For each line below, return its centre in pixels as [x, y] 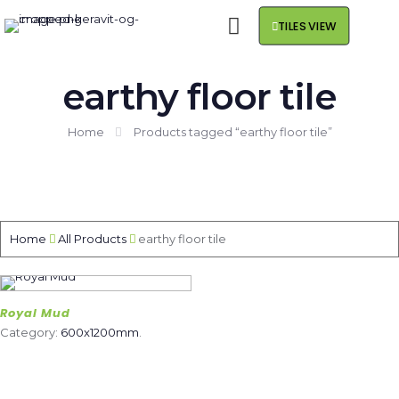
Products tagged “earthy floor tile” [232, 132]
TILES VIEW [307, 26]
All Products [92, 239]
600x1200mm [100, 332]
